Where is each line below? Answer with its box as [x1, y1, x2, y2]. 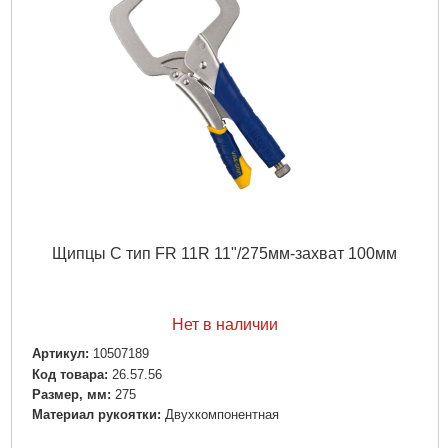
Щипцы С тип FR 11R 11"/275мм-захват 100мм [52, 245, 397, 263]
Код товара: [31, 366, 108, 382]
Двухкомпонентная [164, 406, 279, 422]
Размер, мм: [31, 386, 111, 402]
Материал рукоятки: [31, 406, 161, 422]
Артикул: [31, 346, 89, 362]
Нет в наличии [171, 316, 278, 334]
